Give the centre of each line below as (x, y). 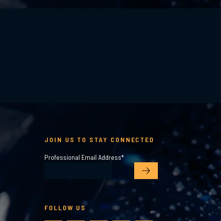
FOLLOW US (65, 207)
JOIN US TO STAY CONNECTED (100, 139)
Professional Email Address (83, 157)
